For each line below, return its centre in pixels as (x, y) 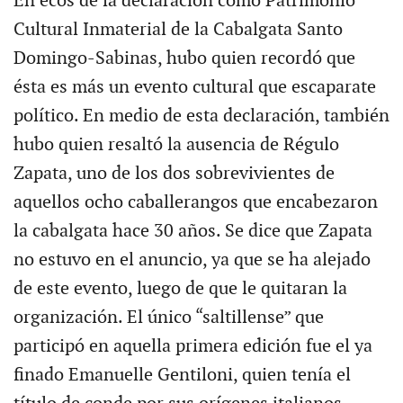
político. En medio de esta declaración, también (201, 116)
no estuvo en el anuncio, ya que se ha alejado (192, 260)
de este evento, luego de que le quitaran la (180, 288)
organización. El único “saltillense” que (168, 317)
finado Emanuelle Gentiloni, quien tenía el (182, 375)
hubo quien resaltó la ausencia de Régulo (176, 144)
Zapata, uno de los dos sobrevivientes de (174, 173)
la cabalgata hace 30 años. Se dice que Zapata (193, 231)
